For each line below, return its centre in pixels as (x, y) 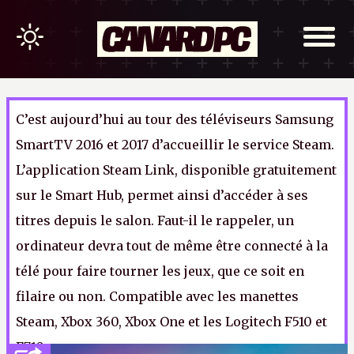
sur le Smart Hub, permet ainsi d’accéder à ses (162, 195)
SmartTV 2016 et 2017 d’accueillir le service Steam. (175, 145)
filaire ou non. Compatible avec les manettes (157, 296)
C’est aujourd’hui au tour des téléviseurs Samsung (175, 119)
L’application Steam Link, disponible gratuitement (176, 170)
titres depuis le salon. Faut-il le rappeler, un (155, 220)
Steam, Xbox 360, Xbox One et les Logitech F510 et (171, 322)
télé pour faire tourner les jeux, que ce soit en (160, 271)
